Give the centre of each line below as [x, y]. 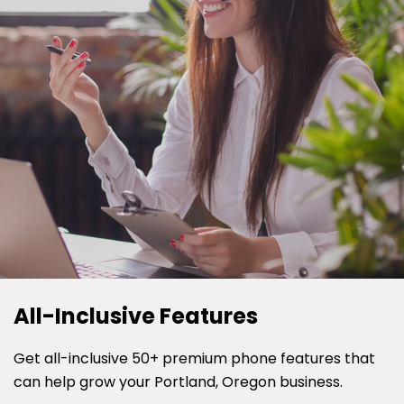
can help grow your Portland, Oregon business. [178, 381]
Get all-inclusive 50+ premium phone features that [194, 358]
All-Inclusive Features [136, 316]
